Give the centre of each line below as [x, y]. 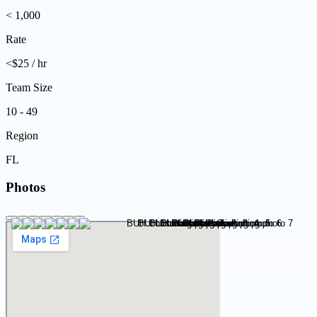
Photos [25, 187]
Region [22, 136]
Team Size [29, 88]
